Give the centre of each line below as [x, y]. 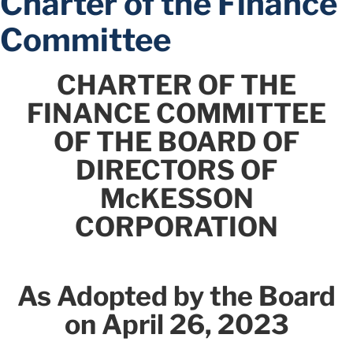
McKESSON [176, 199]
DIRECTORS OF [176, 170]
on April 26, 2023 [176, 325]
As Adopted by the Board [176, 296]
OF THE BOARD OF [176, 142]
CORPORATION [176, 227]
